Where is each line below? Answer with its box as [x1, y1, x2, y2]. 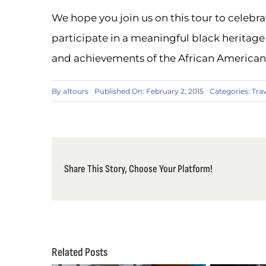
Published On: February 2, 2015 [94, 86, 204, 96]
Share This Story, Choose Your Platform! [64, 162, 213, 175]
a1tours [63, 86, 88, 96]
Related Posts [52, 245, 107, 259]
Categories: [210, 86, 252, 96]
